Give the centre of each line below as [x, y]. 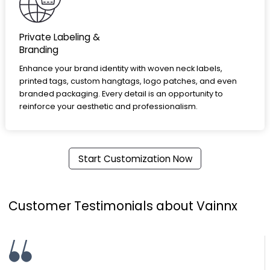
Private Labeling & [61, 37]
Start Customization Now [135, 159]
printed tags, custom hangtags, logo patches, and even [128, 81]
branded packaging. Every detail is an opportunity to [121, 93]
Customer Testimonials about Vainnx [123, 206]
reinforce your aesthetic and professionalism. [108, 106]
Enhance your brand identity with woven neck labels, [121, 68]
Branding [39, 49]
